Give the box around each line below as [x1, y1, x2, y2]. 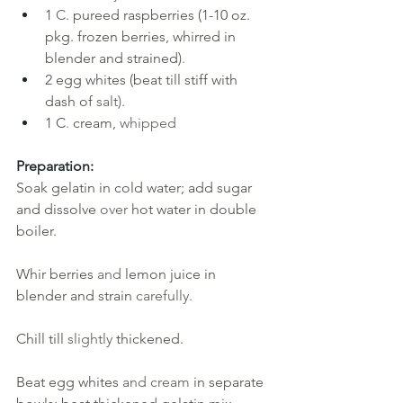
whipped [120, 114, 176, 131]
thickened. [116, 330, 187, 347]
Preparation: [16, 157, 94, 175]
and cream [122, 373, 193, 390]
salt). [96, 93, 125, 110]
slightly [67, 330, 116, 347]
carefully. [136, 287, 196, 304]
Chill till [16, 330, 67, 347]
